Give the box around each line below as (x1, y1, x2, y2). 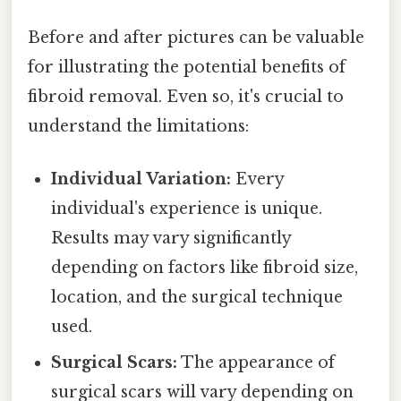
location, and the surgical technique (51, 286, 344, 307)
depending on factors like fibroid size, (51, 257, 359, 277)
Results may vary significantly (51, 227, 292, 248)
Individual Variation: (51, 168, 232, 189)
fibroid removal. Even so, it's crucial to (28, 86, 344, 107)
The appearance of (177, 352, 336, 372)
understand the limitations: (28, 115, 249, 136)
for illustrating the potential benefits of (28, 56, 346, 77)
